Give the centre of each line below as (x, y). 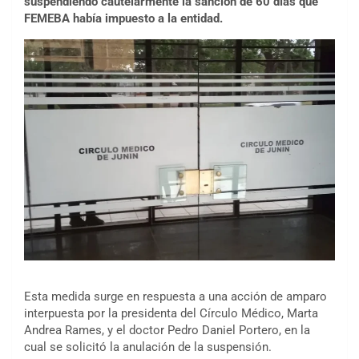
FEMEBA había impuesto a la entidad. (123, 18)
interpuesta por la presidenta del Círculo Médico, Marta (171, 314)
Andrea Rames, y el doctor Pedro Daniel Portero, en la (167, 331)
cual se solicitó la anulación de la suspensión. (148, 347)
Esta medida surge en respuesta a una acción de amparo (175, 297)
